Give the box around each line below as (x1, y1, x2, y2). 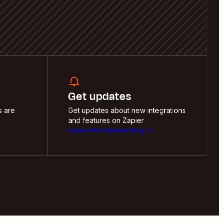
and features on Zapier (68, 115, 144, 124)
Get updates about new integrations (68, 106, 186, 114)
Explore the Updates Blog (68, 126, 144, 134)
